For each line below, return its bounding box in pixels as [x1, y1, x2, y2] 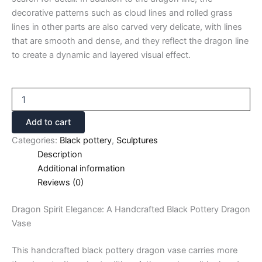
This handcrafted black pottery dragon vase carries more [12, 244, 237, 256]
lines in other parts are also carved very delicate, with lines [12, 22, 242, 33]
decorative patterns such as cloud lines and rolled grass [12, 8, 233, 19]
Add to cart [26, 117, 71, 128]
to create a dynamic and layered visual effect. [12, 50, 191, 61]
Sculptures [116, 135, 158, 146]
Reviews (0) [37, 177, 84, 188]
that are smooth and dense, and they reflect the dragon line [12, 36, 249, 47]
